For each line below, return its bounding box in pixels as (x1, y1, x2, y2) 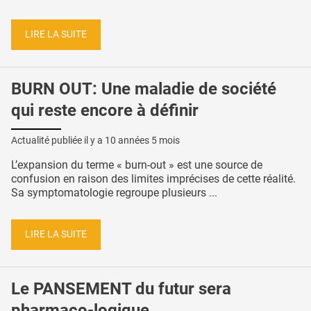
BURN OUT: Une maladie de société (11, 78, 276, 99)
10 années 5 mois (105, 134, 180, 146)
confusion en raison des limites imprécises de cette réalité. (11, 171, 296, 185)
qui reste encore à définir (11, 100, 199, 120)
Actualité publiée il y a (11, 134, 105, 146)
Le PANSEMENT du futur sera (11, 278, 231, 299)
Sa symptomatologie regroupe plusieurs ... (11, 185, 217, 199)
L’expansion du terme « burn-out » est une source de (11, 158, 262, 171)
